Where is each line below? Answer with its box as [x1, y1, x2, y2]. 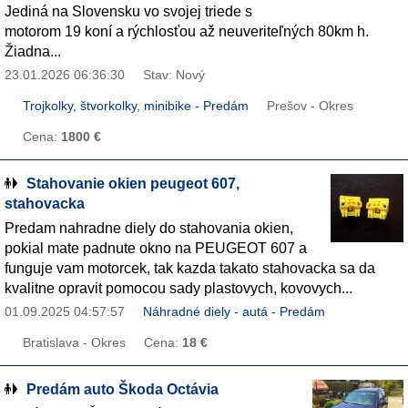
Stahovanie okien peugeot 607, [26, 176, 240, 191]
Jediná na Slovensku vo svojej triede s [5, 4, 252, 19]
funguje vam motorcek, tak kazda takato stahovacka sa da [5, 260, 375, 276]
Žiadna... [5, 44, 61, 59]
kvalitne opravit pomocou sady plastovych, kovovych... [5, 280, 352, 296]
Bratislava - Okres [23, 336, 126, 350]
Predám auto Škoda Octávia [26, 382, 219, 397]
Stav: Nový [143, 68, 205, 82]
